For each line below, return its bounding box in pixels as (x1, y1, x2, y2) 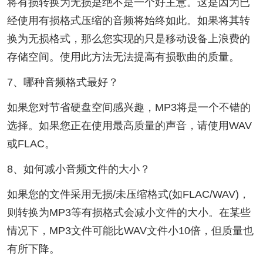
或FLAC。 (6, 137, 55, 150)
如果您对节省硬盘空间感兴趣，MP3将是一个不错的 (6, 101, 251, 113)
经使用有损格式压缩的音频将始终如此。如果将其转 (6, 14, 250, 26)
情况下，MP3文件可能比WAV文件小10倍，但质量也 (6, 224, 254, 237)
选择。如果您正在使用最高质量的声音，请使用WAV (6, 119, 252, 131)
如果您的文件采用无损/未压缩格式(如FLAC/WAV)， (6, 188, 249, 200)
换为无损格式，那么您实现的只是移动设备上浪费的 (6, 32, 250, 45)
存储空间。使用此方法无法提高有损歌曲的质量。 (6, 50, 240, 63)
